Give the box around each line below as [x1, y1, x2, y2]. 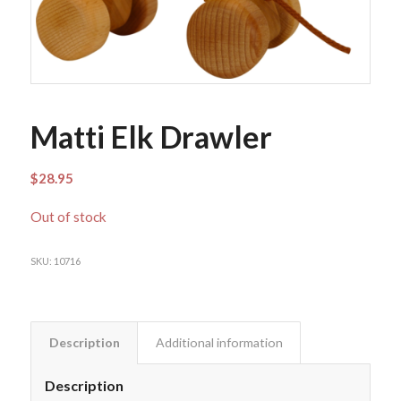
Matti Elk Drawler [30, 118, 272, 156]
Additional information [155, 334, 283, 350]
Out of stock [30, 209, 107, 226]
